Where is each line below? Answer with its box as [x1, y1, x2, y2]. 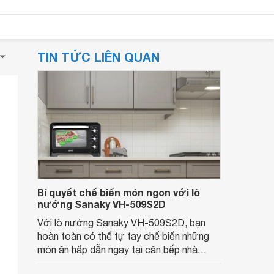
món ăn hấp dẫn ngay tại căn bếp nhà [37, 244, 198, 255]
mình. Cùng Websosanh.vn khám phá [37, 257, 193, 268]
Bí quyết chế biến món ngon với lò [37, 187, 200, 198]
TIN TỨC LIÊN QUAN [37, 50, 160, 64]
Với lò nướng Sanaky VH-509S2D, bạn [37, 217, 206, 228]
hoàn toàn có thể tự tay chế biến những [37, 231, 209, 242]
